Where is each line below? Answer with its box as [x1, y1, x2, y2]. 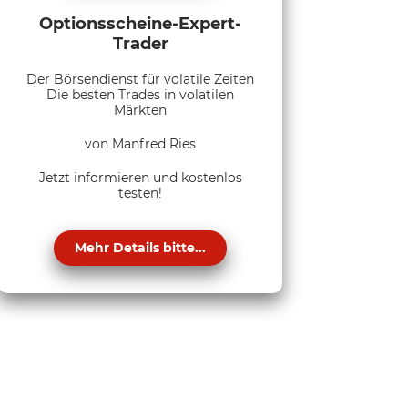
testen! [118, 184, 163, 201]
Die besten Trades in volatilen [46, 86, 235, 103]
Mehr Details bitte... [75, 239, 207, 256]
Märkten [114, 101, 168, 118]
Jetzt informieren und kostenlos [38, 168, 242, 186]
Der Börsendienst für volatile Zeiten [26, 70, 255, 87]
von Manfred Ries [85, 135, 197, 152]
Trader [112, 33, 168, 54]
